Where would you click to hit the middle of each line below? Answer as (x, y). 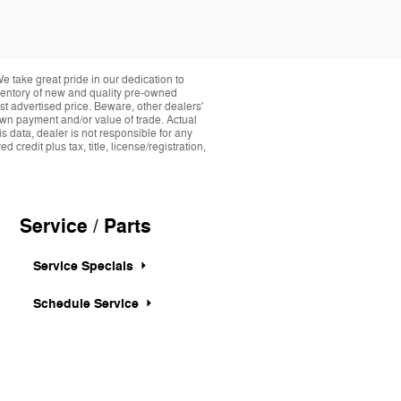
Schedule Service (88, 304)
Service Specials (85, 267)
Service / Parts (85, 226)
